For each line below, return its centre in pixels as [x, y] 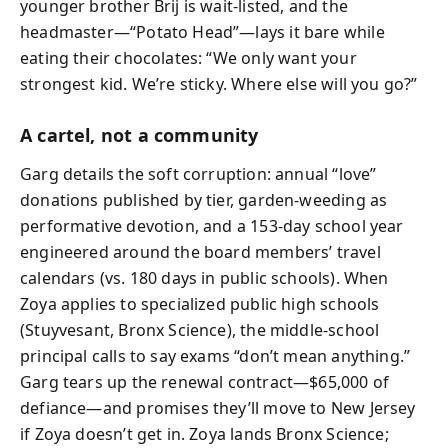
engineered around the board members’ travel [200, 251]
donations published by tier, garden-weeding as [204, 199]
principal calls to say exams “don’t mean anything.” [215, 355]
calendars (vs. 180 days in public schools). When [204, 277]
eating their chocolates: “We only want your [188, 58]
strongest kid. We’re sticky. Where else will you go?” [219, 84]
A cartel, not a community [139, 135]
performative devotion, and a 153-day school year [212, 225]
